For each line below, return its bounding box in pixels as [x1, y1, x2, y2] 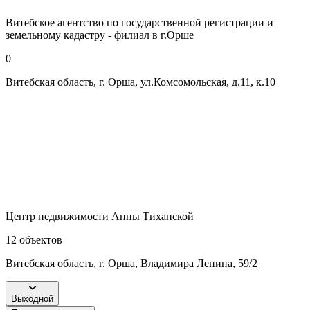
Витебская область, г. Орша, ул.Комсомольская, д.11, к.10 [6, 75, 275, 88]
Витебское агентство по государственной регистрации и [6, 16, 273, 28]
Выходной [11, 293, 53, 304]
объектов [19, 233, 62, 246]
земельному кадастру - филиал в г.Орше [6, 28, 194, 41]
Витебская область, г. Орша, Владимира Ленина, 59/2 [6, 257, 257, 269]
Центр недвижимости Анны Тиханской [6, 210, 194, 222]
